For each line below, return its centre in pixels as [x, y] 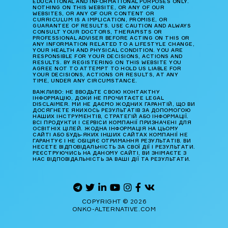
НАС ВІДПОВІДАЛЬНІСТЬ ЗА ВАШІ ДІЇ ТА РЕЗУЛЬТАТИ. [112, 159]
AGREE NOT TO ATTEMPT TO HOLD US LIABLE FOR [107, 68]
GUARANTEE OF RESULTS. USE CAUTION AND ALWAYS [112, 26]
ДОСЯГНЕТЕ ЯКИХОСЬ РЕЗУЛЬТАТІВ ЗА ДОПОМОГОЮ [112, 110]
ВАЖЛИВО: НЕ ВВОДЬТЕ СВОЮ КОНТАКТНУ [96, 92]
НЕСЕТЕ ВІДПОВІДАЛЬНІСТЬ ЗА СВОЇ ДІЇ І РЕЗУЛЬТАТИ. [114, 147]
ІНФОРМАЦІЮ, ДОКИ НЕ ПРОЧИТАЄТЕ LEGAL [98, 98]
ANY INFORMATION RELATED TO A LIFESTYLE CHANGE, [113, 44]
